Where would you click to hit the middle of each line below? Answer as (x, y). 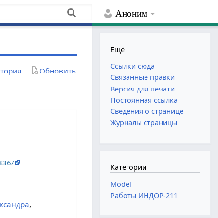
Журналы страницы (144, 123)
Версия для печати (143, 89)
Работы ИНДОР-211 (144, 196)
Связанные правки (143, 77)
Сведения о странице (147, 111)
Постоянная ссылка (144, 100)
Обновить (58, 70)
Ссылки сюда (133, 66)
